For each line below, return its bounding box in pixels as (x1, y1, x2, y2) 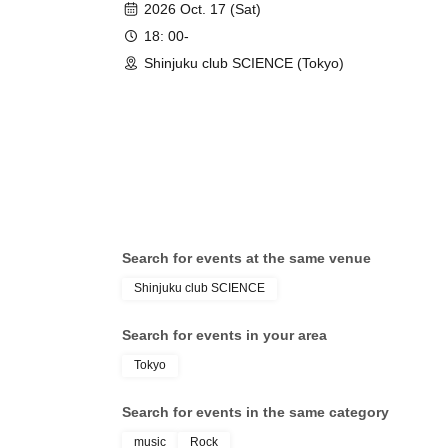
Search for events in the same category (122, 403, 389, 420)
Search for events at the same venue (122, 249, 371, 266)
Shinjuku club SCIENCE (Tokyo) (144, 54, 344, 71)
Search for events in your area (122, 326, 327, 343)
